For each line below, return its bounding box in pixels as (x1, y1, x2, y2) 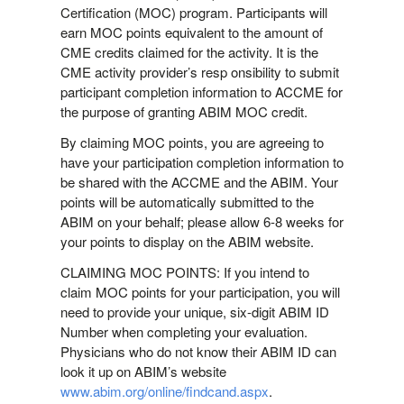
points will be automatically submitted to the (60, 191, 314, 211)
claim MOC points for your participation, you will (60, 281, 340, 301)
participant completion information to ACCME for (60, 81, 343, 101)
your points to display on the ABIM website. (60, 231, 314, 251)
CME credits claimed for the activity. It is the (60, 41, 318, 61)
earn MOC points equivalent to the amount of (60, 22, 323, 41)
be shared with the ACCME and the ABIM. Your (60, 171, 338, 191)
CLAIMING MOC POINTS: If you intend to (60, 262, 309, 281)
